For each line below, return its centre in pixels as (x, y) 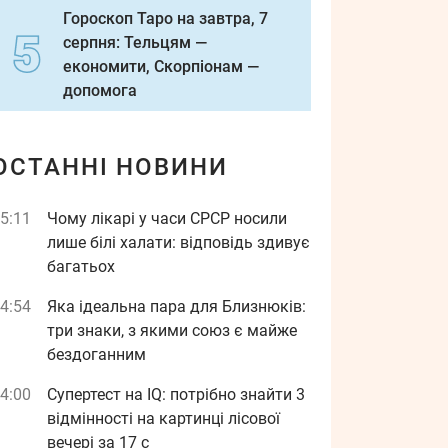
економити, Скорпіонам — (161, 66)
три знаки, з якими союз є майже (172, 330)
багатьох (81, 266)
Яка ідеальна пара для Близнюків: (176, 306)
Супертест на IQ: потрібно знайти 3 (176, 394)
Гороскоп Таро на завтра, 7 (165, 18)
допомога (100, 90)
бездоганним (96, 354)
